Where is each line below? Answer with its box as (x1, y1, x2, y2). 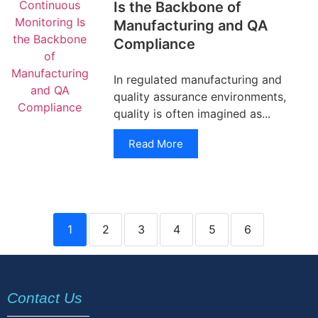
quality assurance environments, (114, 89, 286, 104)
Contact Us (7, 290, 82, 306)
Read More (128, 137, 183, 150)
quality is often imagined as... (114, 106, 270, 121)
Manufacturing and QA (114, 17, 268, 34)
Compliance (114, 35, 195, 53)
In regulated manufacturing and (114, 72, 282, 87)
